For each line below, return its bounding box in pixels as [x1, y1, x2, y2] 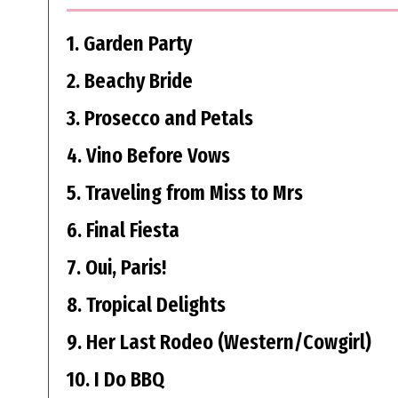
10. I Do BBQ [66, 367, 164, 393]
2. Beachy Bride [66, 68, 193, 94]
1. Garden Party [66, 31, 192, 57]
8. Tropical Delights [66, 292, 226, 318]
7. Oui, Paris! [66, 255, 166, 281]
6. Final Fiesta [66, 218, 179, 243]
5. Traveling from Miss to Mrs [66, 180, 303, 206]
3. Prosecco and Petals [66, 106, 253, 131]
